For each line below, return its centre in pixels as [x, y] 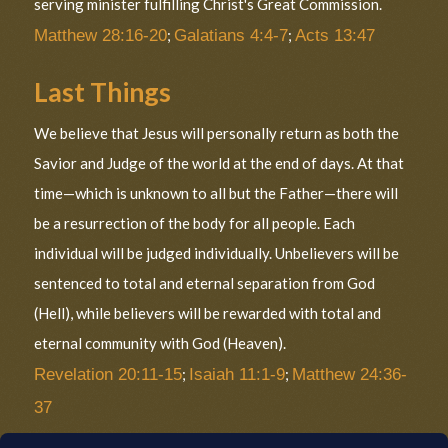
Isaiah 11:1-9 [237, 373]
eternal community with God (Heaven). [160, 342]
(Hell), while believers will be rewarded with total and [208, 312]
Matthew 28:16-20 [101, 35]
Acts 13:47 [335, 35]
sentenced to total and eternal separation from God [205, 282]
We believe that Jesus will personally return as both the [217, 132]
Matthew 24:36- [350, 373]
